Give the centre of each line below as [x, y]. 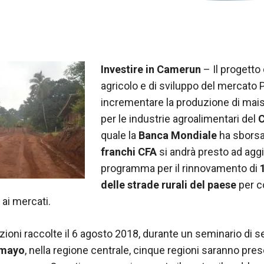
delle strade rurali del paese [169, 185]
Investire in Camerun [151, 69]
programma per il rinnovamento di [180, 168]
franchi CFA [129, 152]
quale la [120, 135]
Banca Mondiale [178, 135]
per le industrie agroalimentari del [179, 119]
